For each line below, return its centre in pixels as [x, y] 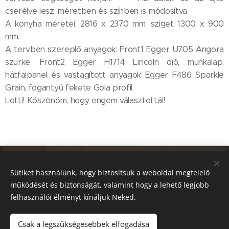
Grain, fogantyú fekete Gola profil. [70, 88]
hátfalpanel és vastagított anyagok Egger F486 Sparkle [114, 75]
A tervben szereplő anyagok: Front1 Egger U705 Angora [114, 49]
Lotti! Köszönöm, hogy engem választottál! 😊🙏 [96, 100]
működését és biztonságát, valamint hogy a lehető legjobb [110, 185]
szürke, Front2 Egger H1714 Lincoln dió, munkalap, [114, 62]
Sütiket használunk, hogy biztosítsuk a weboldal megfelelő [110, 173]
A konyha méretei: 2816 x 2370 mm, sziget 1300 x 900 [114, 24]
